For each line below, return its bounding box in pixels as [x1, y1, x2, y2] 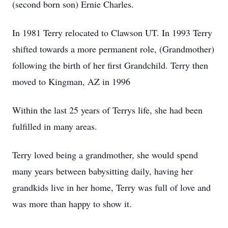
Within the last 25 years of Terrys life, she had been [12, 104, 203, 116]
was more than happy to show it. [12, 197, 132, 210]
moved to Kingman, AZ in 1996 [12, 75, 130, 88]
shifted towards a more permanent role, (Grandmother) [12, 43, 214, 55]
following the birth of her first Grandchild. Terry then [12, 59, 208, 71]
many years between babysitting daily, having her [12, 165, 193, 177]
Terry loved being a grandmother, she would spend [12, 149, 198, 161]
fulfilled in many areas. [12, 120, 97, 132]
